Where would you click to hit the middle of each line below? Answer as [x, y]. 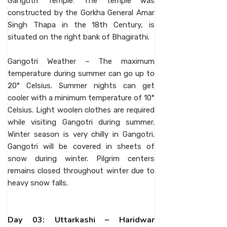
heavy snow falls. [38, 183]
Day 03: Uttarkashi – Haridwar [81, 220]
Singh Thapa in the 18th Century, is [81, 25]
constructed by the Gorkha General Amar [81, 13]
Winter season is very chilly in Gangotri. [81, 134]
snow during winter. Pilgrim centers [81, 159]
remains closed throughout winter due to [81, 171]
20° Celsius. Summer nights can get [81, 86]
